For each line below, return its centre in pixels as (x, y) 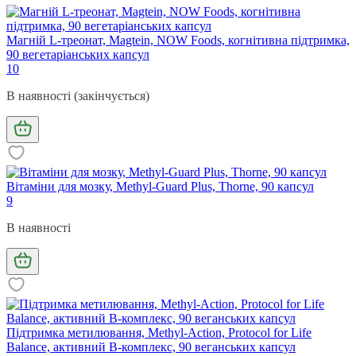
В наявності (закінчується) (78, 95)
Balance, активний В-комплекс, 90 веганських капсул (151, 346)
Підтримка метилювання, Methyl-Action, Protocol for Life (159, 332)
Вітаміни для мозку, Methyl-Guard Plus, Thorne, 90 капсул (160, 186)
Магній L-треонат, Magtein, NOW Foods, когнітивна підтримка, (178, 40)
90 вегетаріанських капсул (78, 54)
